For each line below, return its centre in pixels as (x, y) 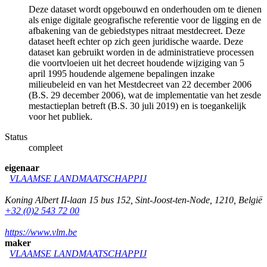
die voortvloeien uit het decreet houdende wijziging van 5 (136, 63)
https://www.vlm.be (41, 232)
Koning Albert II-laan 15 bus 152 (68, 200)
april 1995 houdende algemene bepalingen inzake (122, 73)
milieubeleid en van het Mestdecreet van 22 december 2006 (140, 84)
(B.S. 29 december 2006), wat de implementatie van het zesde (145, 95)
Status (16, 136)
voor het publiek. (60, 116)
